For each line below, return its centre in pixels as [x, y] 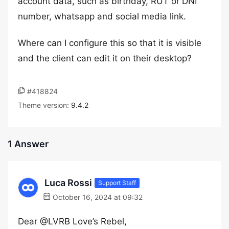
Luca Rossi [68, 183]
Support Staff [117, 182]
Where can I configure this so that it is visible [110, 43]
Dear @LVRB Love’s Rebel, [72, 221]
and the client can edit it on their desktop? [105, 58]
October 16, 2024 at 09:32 [97, 197]
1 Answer [28, 144]
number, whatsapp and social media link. [102, 16]
